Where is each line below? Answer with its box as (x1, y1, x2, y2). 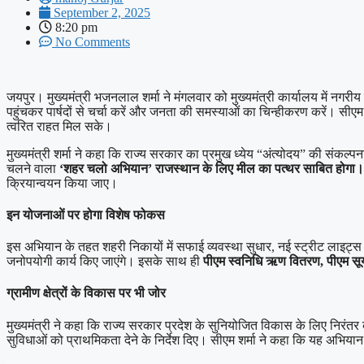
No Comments (55, 34, 130, 49)
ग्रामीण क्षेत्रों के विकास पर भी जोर (6, 286, 166, 301)
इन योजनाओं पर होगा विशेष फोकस (6, 207, 165, 222)
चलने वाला (6, 161, 59, 175)
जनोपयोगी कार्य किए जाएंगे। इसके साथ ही (6, 254, 203, 269)
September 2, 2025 (54, 5, 150, 19)
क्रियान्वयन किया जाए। (6, 175, 118, 190)
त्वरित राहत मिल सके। (6, 119, 112, 133)
